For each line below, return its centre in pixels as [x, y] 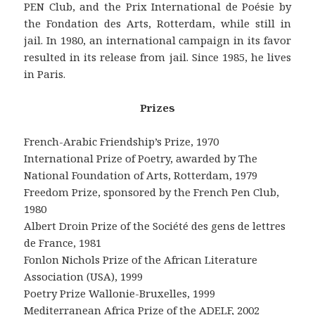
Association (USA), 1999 [84, 277]
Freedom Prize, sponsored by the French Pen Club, [152, 192]
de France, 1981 [63, 243]
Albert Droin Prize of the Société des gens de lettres [155, 226]
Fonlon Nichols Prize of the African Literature [141, 260]
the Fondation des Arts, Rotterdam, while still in [157, 24]
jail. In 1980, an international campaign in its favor [157, 40]
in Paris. [45, 74]
